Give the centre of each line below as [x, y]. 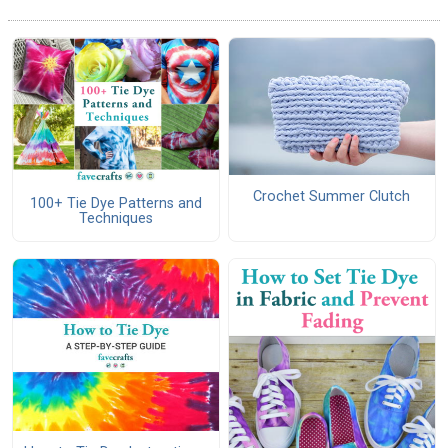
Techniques [115, 219]
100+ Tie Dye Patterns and [115, 204]
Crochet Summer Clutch [332, 197]
